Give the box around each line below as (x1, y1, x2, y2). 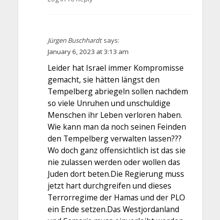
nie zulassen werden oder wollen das (47, 157, 180, 168)
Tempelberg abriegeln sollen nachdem (47, 86, 188, 97)
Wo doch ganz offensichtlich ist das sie (47, 145, 186, 156)
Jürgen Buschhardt (47, 36, 102, 45)
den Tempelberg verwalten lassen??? (47, 133, 182, 144)
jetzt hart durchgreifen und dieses (47, 180, 171, 192)
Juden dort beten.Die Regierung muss (47, 168, 184, 180)
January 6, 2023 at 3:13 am (47, 47, 129, 56)
